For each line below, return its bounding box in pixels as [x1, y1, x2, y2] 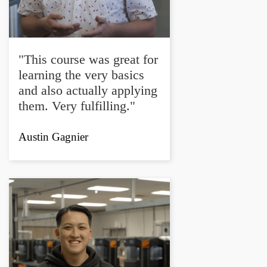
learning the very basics [18, 67, 144, 82]
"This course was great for [18, 51, 158, 67]
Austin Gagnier [18, 131, 88, 144]
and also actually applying [18, 82, 157, 98]
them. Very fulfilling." [18, 98, 135, 113]
